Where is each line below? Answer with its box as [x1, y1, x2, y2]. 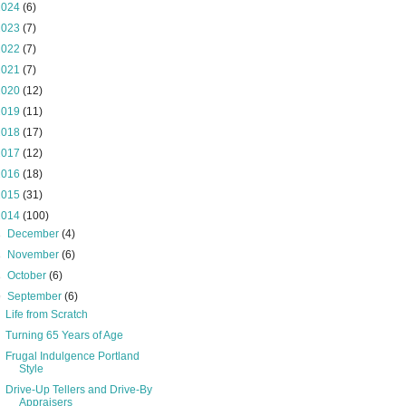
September [7, 290, 65, 303]
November [7, 248, 63, 261]
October [7, 269, 50, 282]
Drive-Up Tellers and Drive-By [5, 383, 152, 396]
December [7, 227, 63, 240]
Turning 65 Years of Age [5, 329, 123, 342]
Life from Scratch [5, 308, 88, 321]
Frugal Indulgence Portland [5, 350, 140, 362]
